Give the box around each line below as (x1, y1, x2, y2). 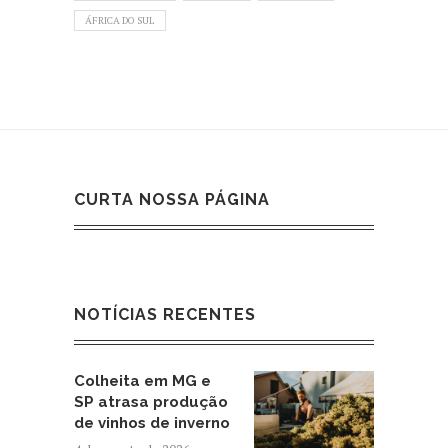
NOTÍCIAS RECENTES (74, 304, 256, 324)
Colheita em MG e (74, 371, 211, 390)
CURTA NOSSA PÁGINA (74, 189, 270, 209)
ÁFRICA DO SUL (85, 13, 155, 27)
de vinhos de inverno (74, 413, 230, 432)
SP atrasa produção (74, 392, 228, 411)
